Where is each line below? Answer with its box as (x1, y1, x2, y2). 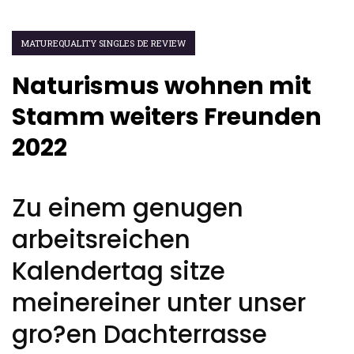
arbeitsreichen (12, 221, 190, 257)
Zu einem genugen (12, 190, 243, 225)
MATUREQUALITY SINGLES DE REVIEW (21, 37, 186, 49)
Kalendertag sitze (12, 253, 225, 288)
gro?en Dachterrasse (12, 316, 267, 352)
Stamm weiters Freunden (12, 100, 322, 134)
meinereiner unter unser (12, 284, 306, 320)
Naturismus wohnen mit (12, 70, 311, 103)
